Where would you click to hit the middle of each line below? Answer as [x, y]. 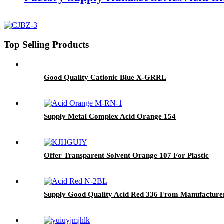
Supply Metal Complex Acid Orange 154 [110, 116]
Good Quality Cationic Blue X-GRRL [105, 77]
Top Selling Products [46, 45]
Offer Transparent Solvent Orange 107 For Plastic [126, 155]
